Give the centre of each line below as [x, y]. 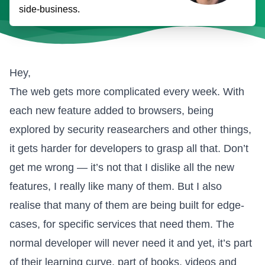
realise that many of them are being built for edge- [127, 205]
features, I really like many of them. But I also [116, 186]
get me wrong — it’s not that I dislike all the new [122, 167]
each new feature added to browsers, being [112, 110]
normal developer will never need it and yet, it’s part [131, 243]
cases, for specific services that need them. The [122, 224]
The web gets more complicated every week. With [127, 91]
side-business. [49, 9]
